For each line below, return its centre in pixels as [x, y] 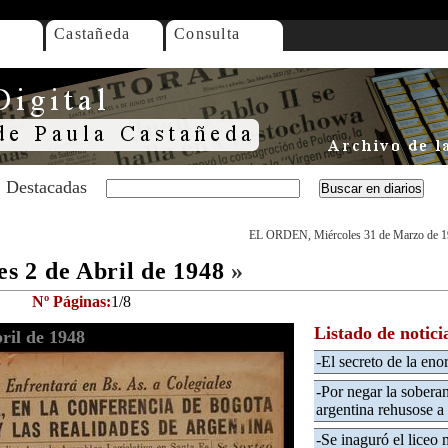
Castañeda [92, 33]
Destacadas [46, 187]
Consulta [207, 33]
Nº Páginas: [71, 301]
